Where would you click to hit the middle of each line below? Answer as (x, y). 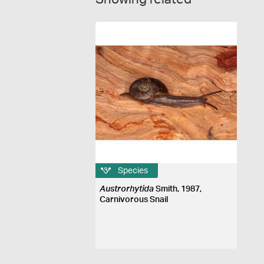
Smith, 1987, (178, 189)
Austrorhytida (127, 189)
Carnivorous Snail (134, 200)
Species (133, 171)
